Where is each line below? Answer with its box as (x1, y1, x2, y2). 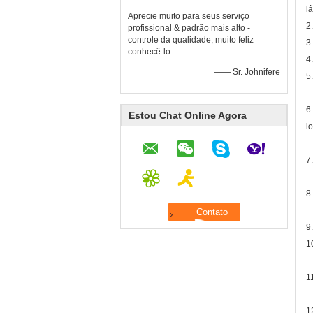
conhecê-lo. (128, 47, 173, 57)
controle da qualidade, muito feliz (128, 35, 254, 45)
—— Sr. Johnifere (214, 67, 280, 77)
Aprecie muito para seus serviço (128, 11, 249, 21)
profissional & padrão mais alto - (128, 23, 250, 33)
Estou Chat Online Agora (129, 110, 247, 121)
